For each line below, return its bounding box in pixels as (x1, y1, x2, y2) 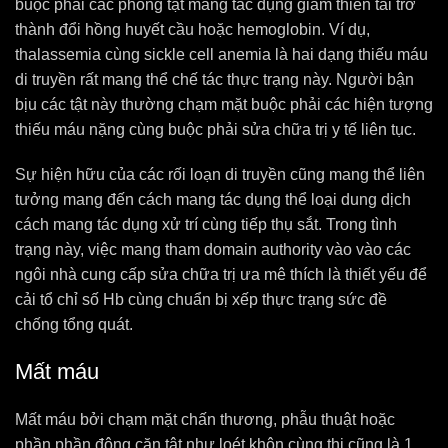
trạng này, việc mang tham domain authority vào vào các (15, 241, 411, 258)
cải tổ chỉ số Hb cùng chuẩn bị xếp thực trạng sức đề (15, 291, 387, 308)
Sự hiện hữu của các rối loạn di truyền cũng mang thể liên (15, 166, 425, 183)
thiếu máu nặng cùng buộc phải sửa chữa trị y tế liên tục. (15, 121, 416, 138)
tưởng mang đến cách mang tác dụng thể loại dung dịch (15, 191, 411, 208)
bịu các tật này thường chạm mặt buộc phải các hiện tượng (15, 96, 433, 113)
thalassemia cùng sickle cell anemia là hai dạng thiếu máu (15, 46, 428, 63)
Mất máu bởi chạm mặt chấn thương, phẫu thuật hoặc (15, 411, 395, 428)
